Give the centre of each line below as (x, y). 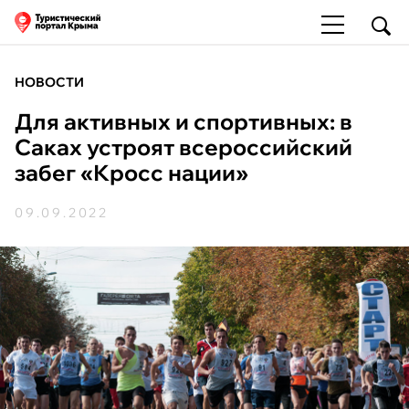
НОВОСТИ (49, 82)
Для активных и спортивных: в (184, 121)
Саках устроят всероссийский (184, 147)
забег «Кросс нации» (131, 173)
